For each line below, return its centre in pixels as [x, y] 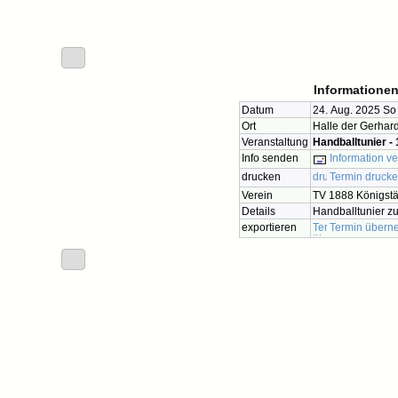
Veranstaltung [275, 141]
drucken [261, 176]
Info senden [270, 157]
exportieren [269, 227]
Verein [257, 195]
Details [259, 211]
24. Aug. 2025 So [354, 109]
